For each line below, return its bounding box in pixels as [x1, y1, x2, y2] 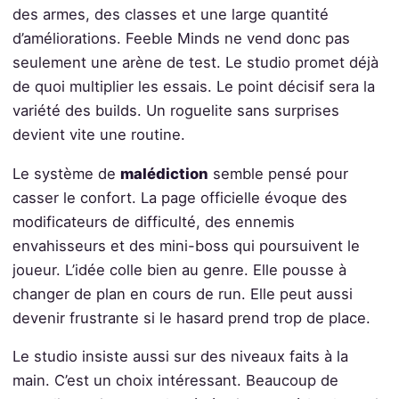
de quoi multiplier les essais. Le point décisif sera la [12, 77, 375, 95]
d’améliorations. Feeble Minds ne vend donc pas [12, 29, 350, 47]
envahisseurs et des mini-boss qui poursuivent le [12, 236, 360, 255]
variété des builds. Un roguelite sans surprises [12, 102, 339, 119]
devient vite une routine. [12, 126, 185, 143]
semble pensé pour [208, 164, 348, 183]
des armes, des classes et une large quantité [12, 5, 329, 23]
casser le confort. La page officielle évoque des [12, 188, 347, 207]
